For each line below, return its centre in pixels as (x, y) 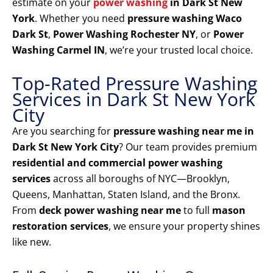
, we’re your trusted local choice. (179, 50)
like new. (32, 242)
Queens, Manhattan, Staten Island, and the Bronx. (126, 195)
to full (197, 211)
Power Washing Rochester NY (124, 34)
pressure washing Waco (185, 19)
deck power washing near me (110, 211)
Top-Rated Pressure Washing (135, 83)
